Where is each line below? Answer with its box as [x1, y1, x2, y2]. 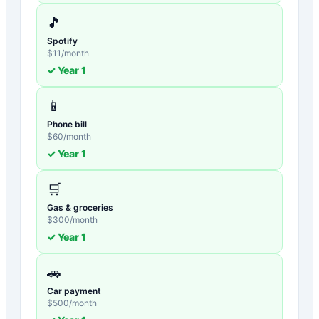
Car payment [47, 285, 101, 296]
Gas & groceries [47, 202, 113, 213]
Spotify [47, 35, 78, 46]
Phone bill [47, 118, 87, 130]
